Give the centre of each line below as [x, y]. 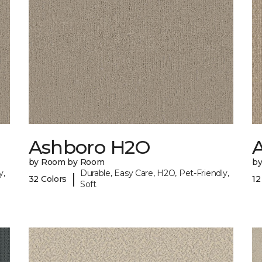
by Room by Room [66, 162]
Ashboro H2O [89, 147]
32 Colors [48, 179]
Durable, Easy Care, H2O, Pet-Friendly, [154, 173]
